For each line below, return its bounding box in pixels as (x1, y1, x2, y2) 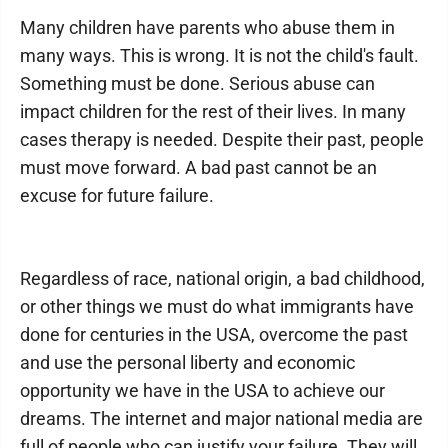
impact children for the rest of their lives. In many (20, 101, 406, 122)
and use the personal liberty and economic (20, 352, 355, 373)
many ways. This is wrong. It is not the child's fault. (20, 45, 419, 66)
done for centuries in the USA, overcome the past (20, 324, 408, 345)
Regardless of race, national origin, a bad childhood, (20, 268, 425, 289)
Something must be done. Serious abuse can (20, 73, 375, 94)
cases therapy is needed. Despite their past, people (20, 129, 424, 150)
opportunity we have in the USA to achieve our (20, 380, 385, 401)
